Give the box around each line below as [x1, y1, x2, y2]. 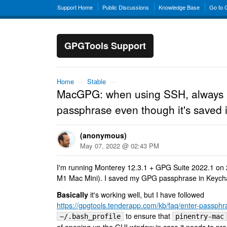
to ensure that [124, 211, 172, 221]
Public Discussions [102, 3, 149, 11]
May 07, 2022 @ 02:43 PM [80, 141, 159, 150]
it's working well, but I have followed [88, 190, 204, 200]
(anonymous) [80, 130, 127, 140]
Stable [87, 77, 106, 86]
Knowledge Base [159, 3, 200, 11]
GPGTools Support [64, 39, 146, 52]
